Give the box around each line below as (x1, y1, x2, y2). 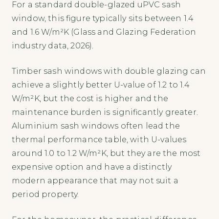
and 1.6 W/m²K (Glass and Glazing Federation (12, 27, 196, 37)
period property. (12, 190, 79, 199)
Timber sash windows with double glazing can (12, 66, 206, 76)
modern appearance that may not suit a (12, 176, 178, 186)
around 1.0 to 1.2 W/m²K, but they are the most (12, 149, 201, 158)
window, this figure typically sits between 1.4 (12, 14, 194, 23)
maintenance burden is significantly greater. (12, 108, 198, 117)
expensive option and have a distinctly (12, 162, 172, 172)
